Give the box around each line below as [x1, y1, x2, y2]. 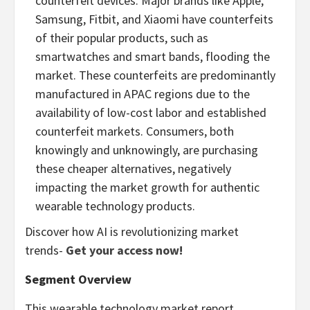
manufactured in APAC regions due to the [35, 85, 250, 102]
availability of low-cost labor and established [35, 104, 266, 120]
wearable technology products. [35, 197, 195, 214]
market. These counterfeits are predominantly [35, 66, 275, 83]
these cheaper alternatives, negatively [35, 160, 231, 176]
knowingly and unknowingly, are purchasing [35, 141, 258, 158]
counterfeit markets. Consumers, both [35, 122, 234, 139]
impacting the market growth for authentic [35, 179, 259, 195]
